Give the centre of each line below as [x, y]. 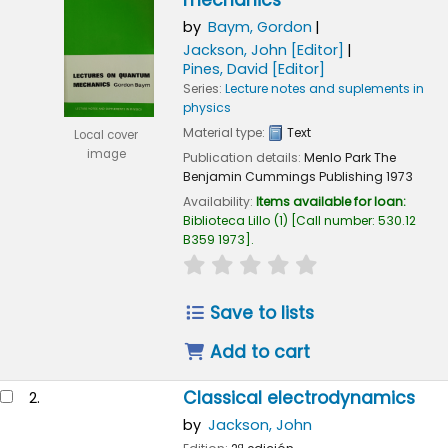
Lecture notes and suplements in [324, 88]
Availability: [219, 201]
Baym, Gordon [259, 27]
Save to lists [260, 313]
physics [206, 107]
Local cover [106, 134]
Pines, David [225, 68]
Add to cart [258, 352]
